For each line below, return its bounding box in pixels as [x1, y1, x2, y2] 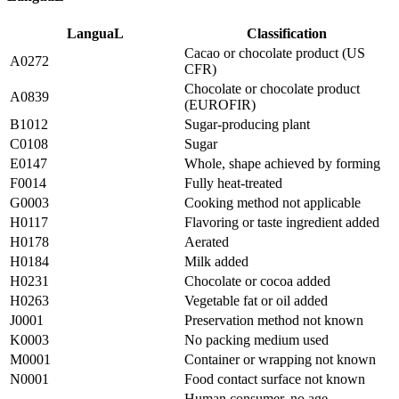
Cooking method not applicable [184, 195, 361, 211]
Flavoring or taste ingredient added [184, 215, 379, 231]
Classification [247, 26, 327, 42]
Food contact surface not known [184, 371, 365, 387]
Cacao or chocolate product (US [184, 45, 365, 61]
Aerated [184, 234, 229, 250]
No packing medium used [184, 332, 329, 348]
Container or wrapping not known [184, 352, 376, 368]
